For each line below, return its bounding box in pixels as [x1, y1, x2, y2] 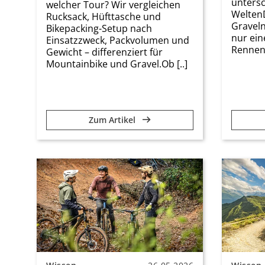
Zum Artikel [89, 114, 138, 125]
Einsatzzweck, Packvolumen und [46, 33, 189, 47]
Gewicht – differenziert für [46, 45, 163, 59]
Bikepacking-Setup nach [46, 21, 152, 35]
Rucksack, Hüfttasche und [46, 9, 161, 23]
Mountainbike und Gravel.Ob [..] [46, 57, 188, 70]
